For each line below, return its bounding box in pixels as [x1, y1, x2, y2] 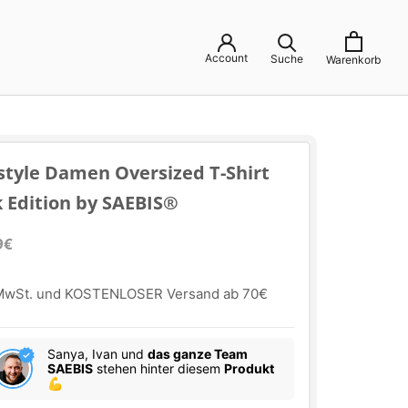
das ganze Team [148, 346, 248, 362]
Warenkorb [326, 52, 381, 66]
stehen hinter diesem [93, 361, 224, 376]
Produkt [224, 361, 274, 376]
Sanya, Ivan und [47, 346, 148, 362]
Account [205, 51, 248, 65]
